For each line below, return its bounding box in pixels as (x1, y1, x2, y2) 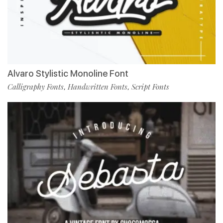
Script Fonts (131, 81, 169, 92)
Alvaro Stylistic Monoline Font (7, 68, 128, 79)
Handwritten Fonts (68, 81, 127, 92)
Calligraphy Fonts (7, 81, 64, 92)
